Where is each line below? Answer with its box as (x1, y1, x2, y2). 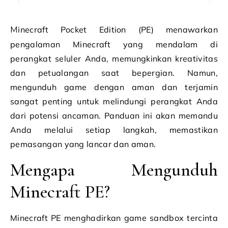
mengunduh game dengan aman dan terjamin (10, 82, 218, 92)
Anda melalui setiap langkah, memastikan (10, 125, 218, 135)
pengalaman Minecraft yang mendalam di (10, 39, 218, 49)
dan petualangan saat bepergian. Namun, (10, 68, 218, 78)
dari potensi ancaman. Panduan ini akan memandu (10, 110, 218, 121)
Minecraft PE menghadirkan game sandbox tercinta (10, 213, 218, 223)
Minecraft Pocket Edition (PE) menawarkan (10, 25, 18, 35)
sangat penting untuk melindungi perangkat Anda (10, 96, 218, 106)
